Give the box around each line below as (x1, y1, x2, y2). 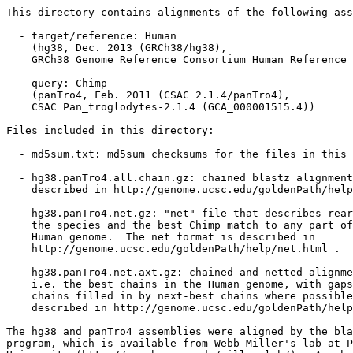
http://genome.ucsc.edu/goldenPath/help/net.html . (6, 243, 340, 255)
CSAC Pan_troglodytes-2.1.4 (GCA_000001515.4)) (6, 101, 315, 113)
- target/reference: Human (6, 30, 176, 42)
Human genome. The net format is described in (6, 231, 315, 243)
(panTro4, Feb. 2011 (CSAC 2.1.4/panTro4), (6, 89, 290, 101)
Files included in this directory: (6, 124, 214, 136)
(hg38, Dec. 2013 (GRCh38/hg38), (6, 42, 227, 54)
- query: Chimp (6, 77, 107, 89)
